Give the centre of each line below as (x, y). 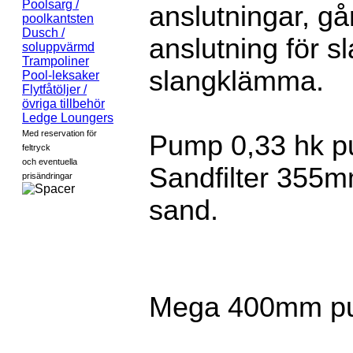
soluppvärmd (58, 47)
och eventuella (50, 162)
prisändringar (47, 176)
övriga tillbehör (63, 104)
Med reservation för (59, 133)
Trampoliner (56, 61)
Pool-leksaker (61, 75)
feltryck (36, 147)
